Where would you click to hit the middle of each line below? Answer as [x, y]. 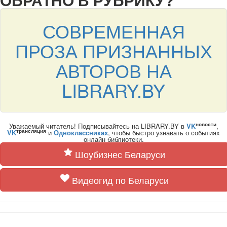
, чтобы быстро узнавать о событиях [164, 133]
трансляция [31, 131]
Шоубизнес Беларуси [119, 154]
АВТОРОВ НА [113, 70]
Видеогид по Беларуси [119, 180]
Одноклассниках [81, 133]
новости [206, 124]
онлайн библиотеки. [113, 139]
